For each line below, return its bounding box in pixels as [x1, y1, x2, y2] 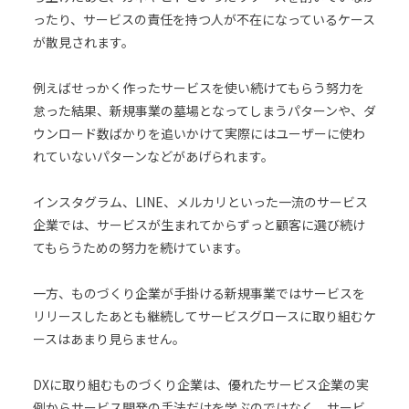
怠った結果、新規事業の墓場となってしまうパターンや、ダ [32, 100, 376, 120]
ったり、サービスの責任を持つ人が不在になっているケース [32, 9, 375, 28]
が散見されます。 [32, 32, 134, 51]
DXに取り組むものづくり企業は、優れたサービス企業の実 [32, 374, 369, 393]
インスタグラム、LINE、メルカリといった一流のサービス [32, 192, 368, 211]
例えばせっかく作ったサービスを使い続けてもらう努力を [32, 78, 364, 97]
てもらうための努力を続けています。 [32, 237, 248, 257]
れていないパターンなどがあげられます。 [32, 146, 274, 165]
